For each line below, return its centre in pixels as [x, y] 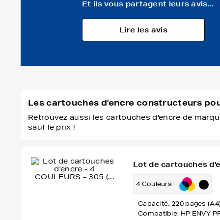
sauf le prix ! [52, 127]
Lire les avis [143, 30]
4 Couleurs [154, 184]
